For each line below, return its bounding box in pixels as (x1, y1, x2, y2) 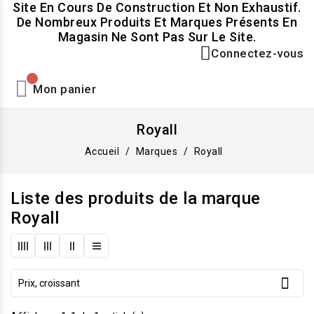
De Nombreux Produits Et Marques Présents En (16, 15, 298, 29)
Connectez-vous (211, 46, 303, 60)
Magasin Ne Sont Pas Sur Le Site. (57, 29, 257, 44)
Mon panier (33, 81, 96, 96)
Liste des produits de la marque (11, 189, 261, 208)
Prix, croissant (18, 277, 80, 289)
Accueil (84, 146, 119, 157)
